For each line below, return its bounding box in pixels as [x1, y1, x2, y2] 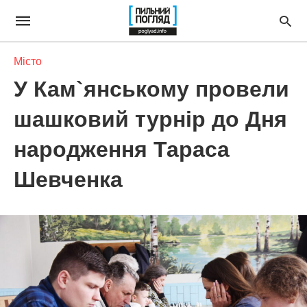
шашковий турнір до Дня [14, 107, 287, 132]
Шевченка [14, 167, 123, 192]
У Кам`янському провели [14, 77, 289, 101]
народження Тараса [14, 137, 230, 162]
